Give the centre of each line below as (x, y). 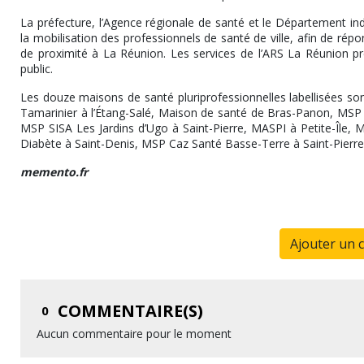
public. (37, 69)
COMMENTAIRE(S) (128, 311)
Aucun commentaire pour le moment (134, 334)
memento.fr (54, 172)
